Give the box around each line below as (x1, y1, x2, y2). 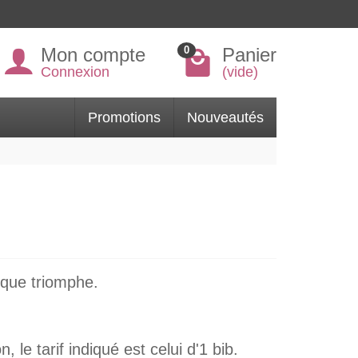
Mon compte (41, 44, 145, 66)
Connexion (41, 64, 109, 80)
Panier (222, 44, 276, 66)
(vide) (222, 64, 258, 80)
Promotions (88, 109, 161, 125)
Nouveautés (187, 109, 264, 125)
